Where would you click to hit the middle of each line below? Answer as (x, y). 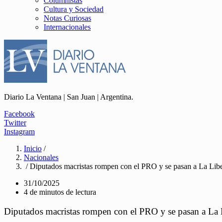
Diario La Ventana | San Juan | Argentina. (69, 97)
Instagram (19, 132)
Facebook (19, 114)
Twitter (15, 123)
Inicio (33, 148)
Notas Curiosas (67, 18)
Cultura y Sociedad (74, 9)
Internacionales (67, 27)
